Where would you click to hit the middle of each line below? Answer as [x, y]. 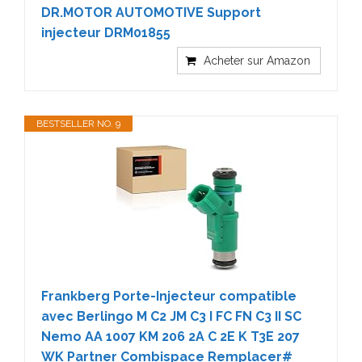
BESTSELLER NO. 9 [78, 124]
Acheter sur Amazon [257, 61]
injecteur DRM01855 [106, 33]
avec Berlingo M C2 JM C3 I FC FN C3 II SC [171, 316]
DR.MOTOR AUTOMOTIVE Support [151, 13]
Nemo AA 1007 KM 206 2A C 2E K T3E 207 [170, 337]
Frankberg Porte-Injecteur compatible [169, 296]
